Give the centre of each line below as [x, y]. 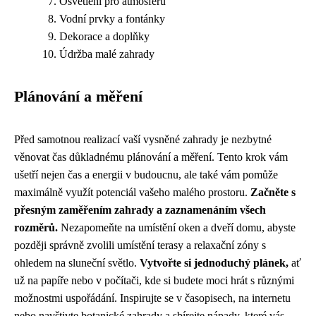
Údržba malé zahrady [107, 54]
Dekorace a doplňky [104, 36]
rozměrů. [36, 227]
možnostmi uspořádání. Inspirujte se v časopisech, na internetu [152, 298]
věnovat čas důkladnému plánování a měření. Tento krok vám [151, 157]
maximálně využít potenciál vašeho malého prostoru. [132, 192]
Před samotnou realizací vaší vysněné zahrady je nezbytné [143, 139]
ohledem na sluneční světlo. [77, 263]
